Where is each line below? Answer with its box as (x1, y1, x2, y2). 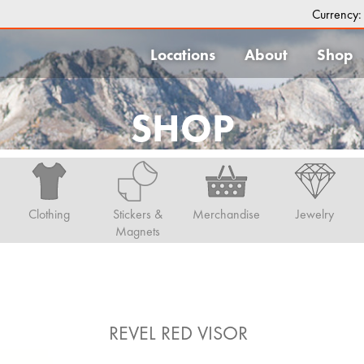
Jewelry (296, 206, 334, 223)
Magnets (115, 223, 160, 240)
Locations (150, 45, 215, 66)
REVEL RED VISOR (109, 320, 248, 346)
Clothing (28, 206, 70, 223)
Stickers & (113, 206, 162, 223)
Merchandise (193, 206, 260, 223)
